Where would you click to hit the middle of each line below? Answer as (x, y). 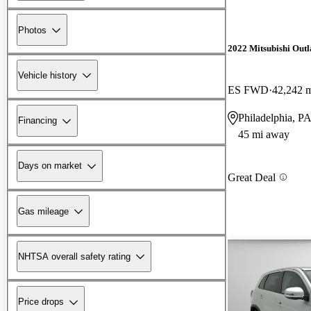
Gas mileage (43, 211)
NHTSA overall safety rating (74, 256)
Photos (32, 30)
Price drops (41, 302)
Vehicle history (48, 75)
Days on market (50, 166)
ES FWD (248, 90)
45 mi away (264, 134)
